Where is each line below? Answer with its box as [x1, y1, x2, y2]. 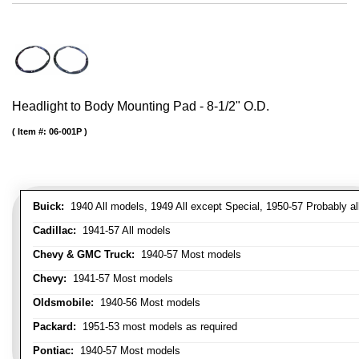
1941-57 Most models [67, 272, 173, 285]
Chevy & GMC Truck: [33, 248, 135, 261]
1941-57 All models [76, 224, 171, 237]
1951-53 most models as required [76, 321, 237, 333]
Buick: [33, 200, 64, 213]
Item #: [18, 127, 49, 137]
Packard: [33, 321, 76, 333]
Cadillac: [33, 224, 76, 237]
